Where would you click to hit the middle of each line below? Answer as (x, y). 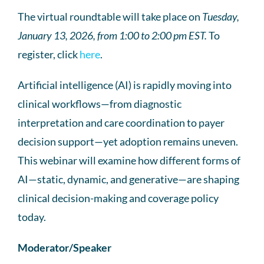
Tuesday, (221, 16)
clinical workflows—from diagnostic (100, 103)
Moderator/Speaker (65, 247)
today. (32, 217)
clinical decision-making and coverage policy (118, 198)
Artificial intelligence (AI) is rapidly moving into (125, 85)
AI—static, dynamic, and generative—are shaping (128, 179)
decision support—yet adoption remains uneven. (128, 141)
